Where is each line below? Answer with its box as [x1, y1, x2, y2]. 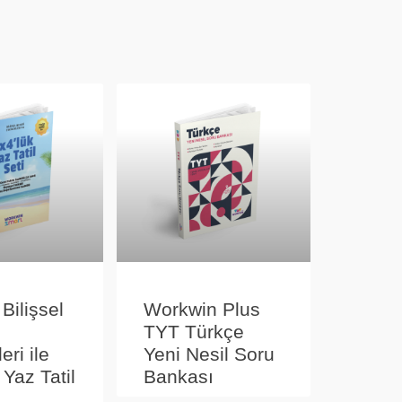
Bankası [144, 365, 214, 387]
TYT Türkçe [144, 320, 244, 342]
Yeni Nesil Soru [144, 343, 275, 364]
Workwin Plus [144, 298, 260, 319]
